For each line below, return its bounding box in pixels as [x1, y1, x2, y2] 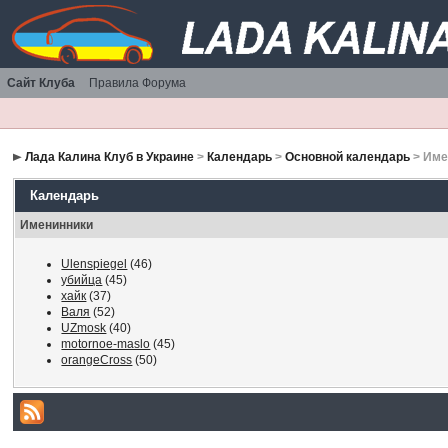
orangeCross [61, 353, 133, 367]
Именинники [20, 218, 94, 232]
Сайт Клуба [7, 76, 75, 90]
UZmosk [61, 321, 107, 335]
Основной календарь [285, 150, 411, 164]
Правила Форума [89, 76, 186, 90]
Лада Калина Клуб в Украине [25, 150, 195, 164]
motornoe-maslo [61, 337, 151, 351]
